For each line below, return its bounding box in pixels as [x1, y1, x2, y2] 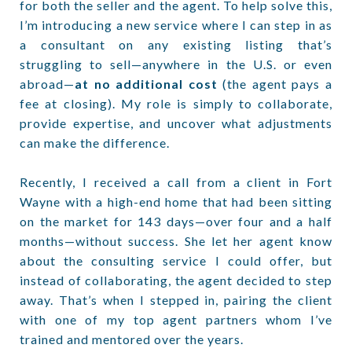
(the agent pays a [217, 76, 333, 91]
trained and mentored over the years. [20, 332, 244, 346]
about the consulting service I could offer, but [20, 253, 332, 268]
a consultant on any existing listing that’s [20, 37, 332, 52]
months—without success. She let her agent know [20, 233, 332, 248]
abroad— [20, 76, 75, 91]
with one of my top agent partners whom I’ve [20, 312, 332, 327]
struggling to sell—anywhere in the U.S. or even [20, 57, 332, 71]
